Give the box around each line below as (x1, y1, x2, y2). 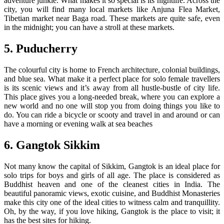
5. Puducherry (4, 42, 77, 55)
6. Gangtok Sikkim (4, 138, 100, 152)
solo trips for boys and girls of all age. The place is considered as (4, 170, 220, 179)
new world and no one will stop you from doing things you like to (4, 101, 220, 110)
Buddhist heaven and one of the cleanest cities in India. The (4, 179, 220, 188)
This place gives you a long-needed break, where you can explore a (4, 92, 220, 101)
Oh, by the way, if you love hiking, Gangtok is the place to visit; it (4, 206, 220, 215)
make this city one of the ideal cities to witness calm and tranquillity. (4, 197, 220, 206)
